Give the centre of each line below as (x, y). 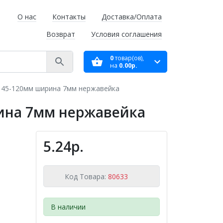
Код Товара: (86, 176)
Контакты (69, 17)
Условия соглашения (126, 34)
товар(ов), (128, 58)
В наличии (68, 207)
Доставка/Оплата (132, 17)
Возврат (61, 34)
